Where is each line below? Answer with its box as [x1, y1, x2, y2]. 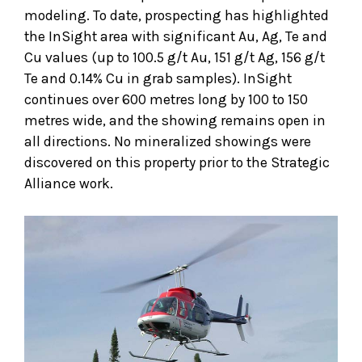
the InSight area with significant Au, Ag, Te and [24, 28, 327, 45]
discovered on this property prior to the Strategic [24, 154, 330, 171]
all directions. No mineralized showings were [24, 133, 311, 150]
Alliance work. [24, 175, 113, 192]
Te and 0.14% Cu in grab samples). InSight [24, 70, 292, 87]
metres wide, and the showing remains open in [24, 112, 326, 129]
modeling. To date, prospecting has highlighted [24, 7, 329, 24]
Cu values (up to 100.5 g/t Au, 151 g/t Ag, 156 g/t [24, 49, 325, 66]
